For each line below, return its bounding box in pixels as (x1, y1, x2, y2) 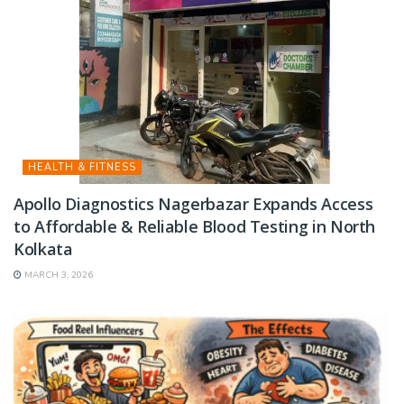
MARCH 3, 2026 (22, 269, 93, 282)
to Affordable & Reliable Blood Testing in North (14, 216, 376, 238)
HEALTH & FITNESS (28, 161, 136, 175)
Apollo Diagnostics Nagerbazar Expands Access (14, 193, 373, 216)
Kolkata (14, 238, 73, 261)
